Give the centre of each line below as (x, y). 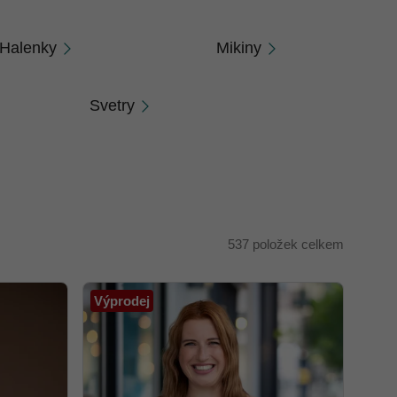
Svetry (112, 105)
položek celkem (296, 244)
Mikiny (239, 48)
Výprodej (122, 301)
